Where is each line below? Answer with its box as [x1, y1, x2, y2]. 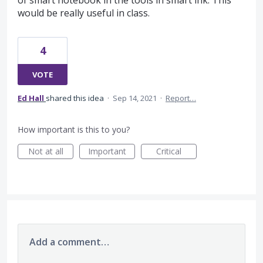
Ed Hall [18, 93, 44, 103]
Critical [156, 146, 181, 157]
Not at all [28, 146, 63, 157]
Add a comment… [29, 235, 109, 248]
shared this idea [46, 93, 106, 103]
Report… [166, 93, 196, 103]
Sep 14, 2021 [113, 93, 157, 103]
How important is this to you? [18, 124, 130, 135]
